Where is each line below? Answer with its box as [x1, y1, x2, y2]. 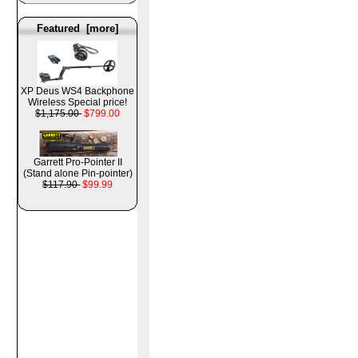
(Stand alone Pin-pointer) [22, 167, 133, 179]
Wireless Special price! [28, 96, 128, 108]
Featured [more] [37, 22, 119, 35]
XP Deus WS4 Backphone [21, 85, 135, 97]
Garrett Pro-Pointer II [33, 156, 122, 168]
